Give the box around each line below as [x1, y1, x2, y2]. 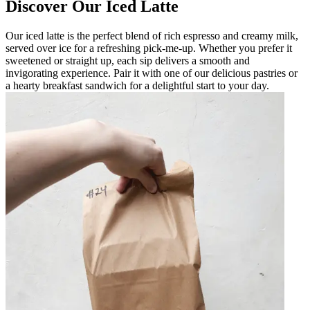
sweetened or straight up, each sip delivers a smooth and [6, 54, 250, 66]
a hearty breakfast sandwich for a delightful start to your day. [6, 79, 269, 91]
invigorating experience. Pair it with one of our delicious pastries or [6, 66, 298, 79]
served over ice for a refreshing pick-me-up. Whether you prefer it [6, 42, 292, 54]
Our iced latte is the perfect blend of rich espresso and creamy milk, [6, 29, 298, 42]
